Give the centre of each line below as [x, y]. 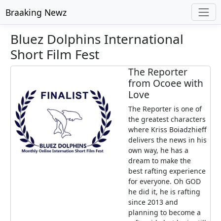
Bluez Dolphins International [97, 39]
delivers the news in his [167, 140]
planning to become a [165, 213]
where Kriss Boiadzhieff [167, 130]
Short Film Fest [55, 55]
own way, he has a [158, 150]
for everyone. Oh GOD [165, 182]
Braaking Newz [36, 12]
